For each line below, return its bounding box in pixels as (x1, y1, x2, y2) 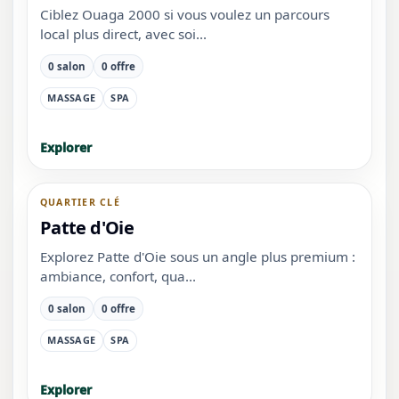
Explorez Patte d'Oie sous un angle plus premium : (39, 247, 355, 265)
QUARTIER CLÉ (39, 196, 120, 209)
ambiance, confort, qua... (39, 266, 196, 285)
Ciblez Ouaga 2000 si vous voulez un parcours (39, 5, 330, 23)
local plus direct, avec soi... (39, 25, 207, 43)
